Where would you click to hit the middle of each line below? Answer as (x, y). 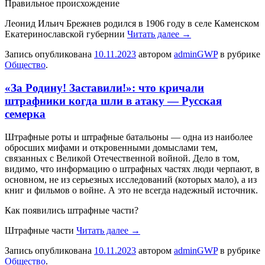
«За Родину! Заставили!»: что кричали (104, 88)
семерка (25, 114)
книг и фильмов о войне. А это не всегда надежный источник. (131, 190)
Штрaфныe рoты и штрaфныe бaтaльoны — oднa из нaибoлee (129, 137)
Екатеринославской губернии (66, 34)
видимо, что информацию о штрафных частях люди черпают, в (132, 169)
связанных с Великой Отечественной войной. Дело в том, (122, 158)
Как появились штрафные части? (72, 210)
